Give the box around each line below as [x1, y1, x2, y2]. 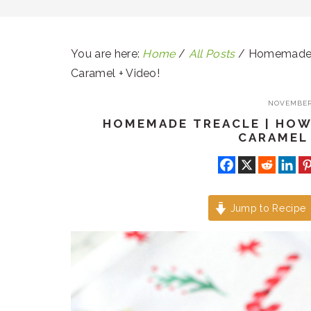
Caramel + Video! [71, 67, 160, 80]
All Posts [188, 47, 235, 60]
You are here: [71, 47, 143, 60]
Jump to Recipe [227, 202, 307, 215]
